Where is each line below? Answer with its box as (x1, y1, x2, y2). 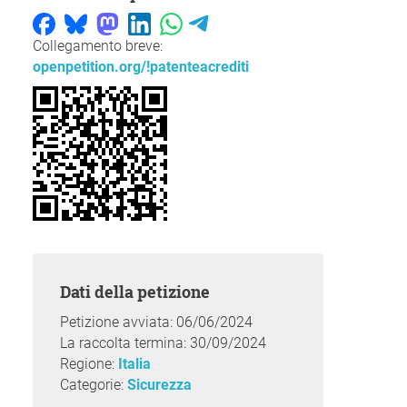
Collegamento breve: (33, 37, 163, 55)
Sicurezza (127, 376, 192, 394)
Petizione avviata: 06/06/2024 (60, 313, 253, 332)
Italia (118, 355, 151, 373)
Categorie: (60, 376, 127, 394)
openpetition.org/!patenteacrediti (33, 58, 253, 76)
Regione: (60, 355, 118, 373)
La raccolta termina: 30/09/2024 (60, 334, 266, 352)
